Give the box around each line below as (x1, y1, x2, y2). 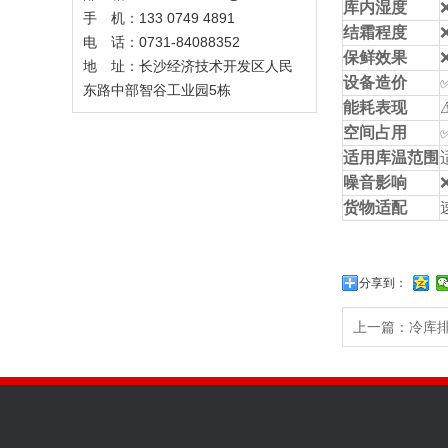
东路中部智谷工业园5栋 (83, 82, 231, 98)
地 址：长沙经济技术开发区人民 (83, 58, 293, 74)
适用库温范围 (343, 149, 439, 166)
